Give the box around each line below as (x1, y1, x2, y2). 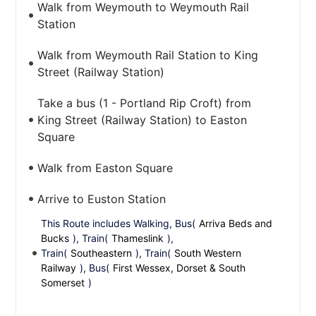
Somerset (41, 276, 85, 288)
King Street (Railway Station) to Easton (37, 113, 248, 127)
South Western (174, 247, 242, 259)
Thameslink (111, 232, 164, 244)
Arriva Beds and (199, 217, 273, 229)
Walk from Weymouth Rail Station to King (37, 48, 259, 62)
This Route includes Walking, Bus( (41, 217, 196, 229)
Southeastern (71, 247, 133, 259)
